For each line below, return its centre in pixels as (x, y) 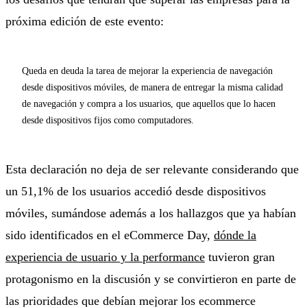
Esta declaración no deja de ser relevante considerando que (152, 169)
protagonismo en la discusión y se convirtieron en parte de (151, 279)
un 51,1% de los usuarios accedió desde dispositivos (136, 191)
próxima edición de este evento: (85, 21)
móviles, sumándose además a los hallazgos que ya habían (151, 213)
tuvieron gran (240, 257)
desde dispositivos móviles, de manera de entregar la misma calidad (152, 87)
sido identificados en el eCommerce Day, (110, 235)
